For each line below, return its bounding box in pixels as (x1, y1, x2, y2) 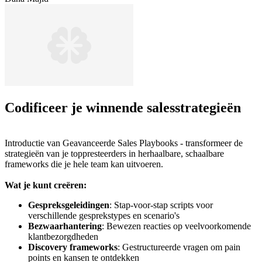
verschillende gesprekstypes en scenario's (28, 211, 180, 221)
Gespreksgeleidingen (28, 200, 109, 211)
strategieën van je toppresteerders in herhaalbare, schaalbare (5, 149, 224, 159)
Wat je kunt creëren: (5, 180, 87, 191)
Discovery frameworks (28, 242, 118, 253)
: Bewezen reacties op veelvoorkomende (102, 221, 251, 232)
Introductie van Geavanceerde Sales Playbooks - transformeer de (5, 138, 243, 149)
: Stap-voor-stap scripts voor (109, 200, 213, 211)
